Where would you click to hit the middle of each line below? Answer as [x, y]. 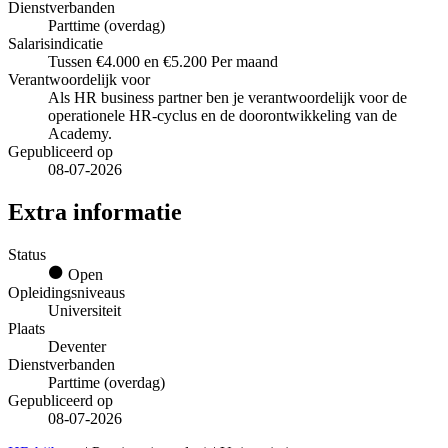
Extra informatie [95, 211]
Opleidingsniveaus [66, 292]
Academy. [80, 134]
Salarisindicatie [55, 44]
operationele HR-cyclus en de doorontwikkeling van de [222, 116]
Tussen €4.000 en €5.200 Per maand [163, 62]
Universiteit [84, 310]
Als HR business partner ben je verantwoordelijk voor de [227, 98]
